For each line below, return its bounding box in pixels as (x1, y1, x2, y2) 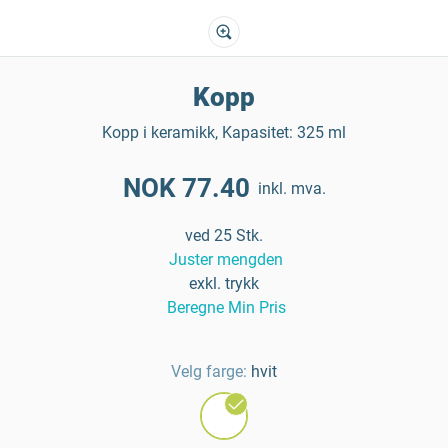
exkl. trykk (189, 274, 259, 293)
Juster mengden (169, 250, 283, 269)
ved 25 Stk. (185, 226, 263, 245)
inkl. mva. (257, 178, 326, 198)
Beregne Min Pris (166, 298, 286, 317)
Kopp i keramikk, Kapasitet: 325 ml (102, 123, 346, 142)
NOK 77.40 (122, 173, 250, 203)
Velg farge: (171, 362, 247, 381)
